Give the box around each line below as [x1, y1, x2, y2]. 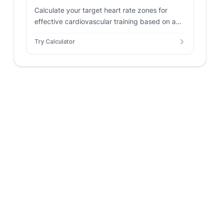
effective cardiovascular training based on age [34, 17, 184, 26]
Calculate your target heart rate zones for [34, 6, 167, 14]
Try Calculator [34, 38, 75, 45]
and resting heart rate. [34, 28, 106, 37]
